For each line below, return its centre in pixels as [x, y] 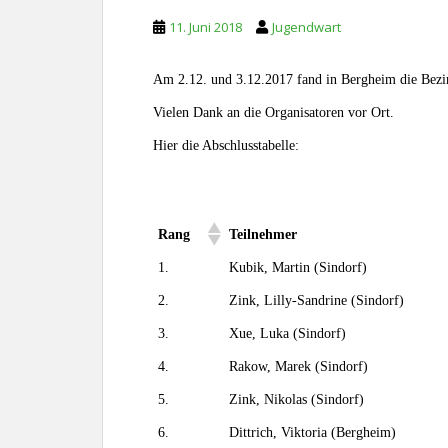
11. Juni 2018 [205, 27]
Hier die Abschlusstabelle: [226, 145]
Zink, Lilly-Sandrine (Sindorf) [316, 300]
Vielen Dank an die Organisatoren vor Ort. [273, 112]
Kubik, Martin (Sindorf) [298, 267]
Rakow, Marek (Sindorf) [298, 366]
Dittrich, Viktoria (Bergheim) [312, 432]
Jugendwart [306, 27]
